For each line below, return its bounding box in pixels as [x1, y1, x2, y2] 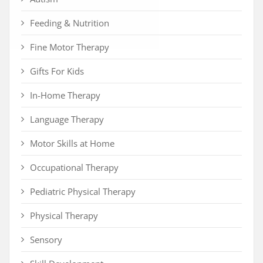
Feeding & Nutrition [30, 17, 109, 29]
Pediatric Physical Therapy [30, 186, 136, 198]
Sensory [30, 234, 62, 246]
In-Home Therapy [30, 89, 100, 102]
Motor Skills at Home [30, 137, 114, 150]
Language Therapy [30, 113, 104, 126]
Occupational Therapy [30, 161, 119, 174]
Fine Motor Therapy [30, 41, 109, 53]
